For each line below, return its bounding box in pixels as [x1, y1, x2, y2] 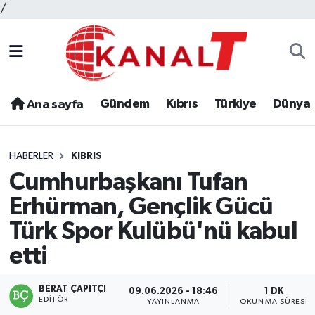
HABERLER [8, 151, 53, 162]
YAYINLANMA [147, 297, 200, 305]
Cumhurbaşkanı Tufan [8, 169, 248, 195]
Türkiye [214, 98, 257, 111]
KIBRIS [70, 151, 102, 162]
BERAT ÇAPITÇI [39, 285, 107, 295]
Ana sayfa [24, 98, 84, 112]
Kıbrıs [165, 98, 198, 111]
